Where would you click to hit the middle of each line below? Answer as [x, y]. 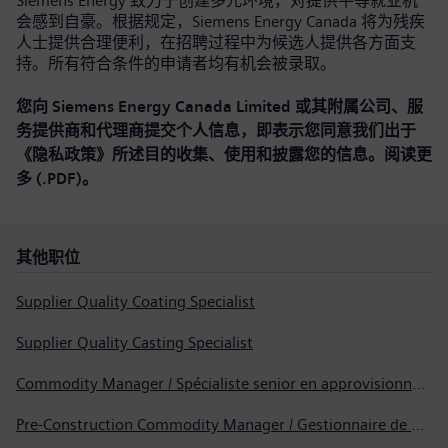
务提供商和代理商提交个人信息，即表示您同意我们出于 [216, 130]
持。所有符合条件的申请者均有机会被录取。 [176, 63]
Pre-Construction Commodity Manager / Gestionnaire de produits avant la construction [418, 424]
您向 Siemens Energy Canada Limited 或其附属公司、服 [219, 106]
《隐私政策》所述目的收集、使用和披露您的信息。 [200, 154]
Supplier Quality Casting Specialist [134, 342]
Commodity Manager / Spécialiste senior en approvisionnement [419, 383]
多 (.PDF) [49, 178]
